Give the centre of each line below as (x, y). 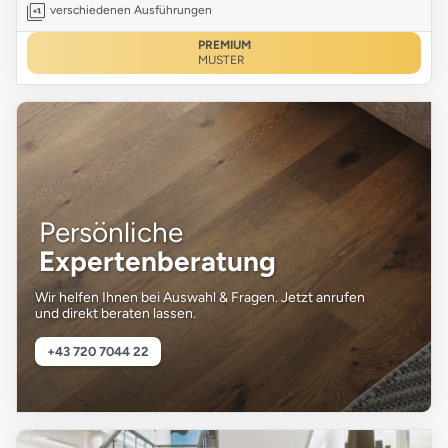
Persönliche (111, 232)
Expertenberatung (157, 261)
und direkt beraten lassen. (115, 314)
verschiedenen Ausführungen (131, 10)
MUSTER (221, 60)
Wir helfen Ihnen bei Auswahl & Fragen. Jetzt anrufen (200, 298)
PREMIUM (224, 45)
